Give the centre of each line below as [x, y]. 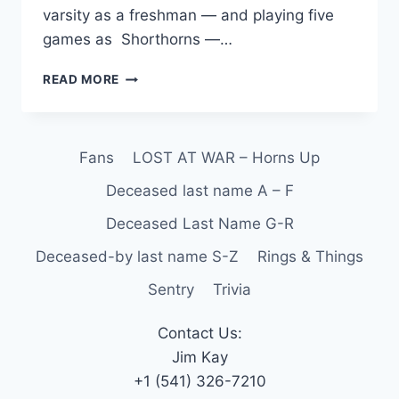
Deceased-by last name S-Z [138, 257]
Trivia [232, 290]
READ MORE [81, 80]
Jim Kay [199, 358]
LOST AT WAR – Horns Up [226, 157]
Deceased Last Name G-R [199, 223]
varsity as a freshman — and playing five [188, 16]
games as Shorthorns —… [138, 40]
